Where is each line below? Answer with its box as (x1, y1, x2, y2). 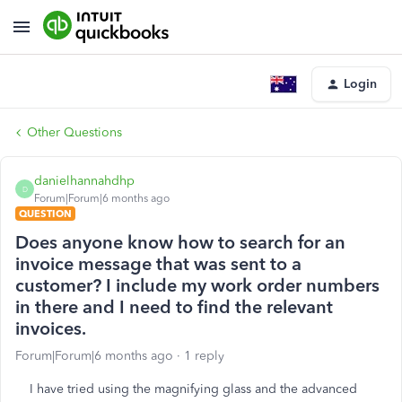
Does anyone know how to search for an (15, 232, 345, 253)
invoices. (15, 318, 86, 339)
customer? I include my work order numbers (15, 275, 380, 296)
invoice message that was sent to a (15, 253, 301, 275)
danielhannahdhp (34, 173, 135, 188)
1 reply (184, 348, 224, 363)
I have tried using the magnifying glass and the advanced (30, 381, 357, 397)
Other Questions (27, 125, 122, 140)
